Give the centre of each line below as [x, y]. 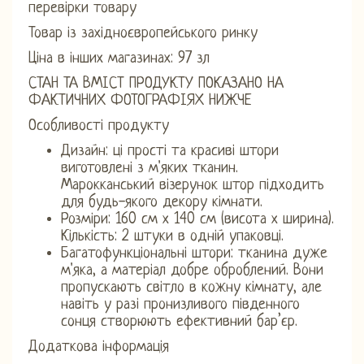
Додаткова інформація [99, 347]
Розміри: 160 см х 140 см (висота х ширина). [197, 219]
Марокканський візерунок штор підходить [193, 185]
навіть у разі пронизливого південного [180, 305]
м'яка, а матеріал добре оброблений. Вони [192, 271]
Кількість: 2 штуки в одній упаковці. [172, 236]
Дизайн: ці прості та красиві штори [170, 151]
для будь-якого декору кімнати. [162, 202]
